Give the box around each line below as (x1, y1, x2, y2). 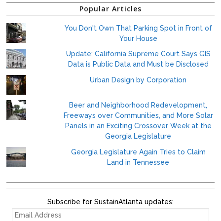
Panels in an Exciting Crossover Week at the (65, 122, 212, 130)
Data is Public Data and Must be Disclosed (68, 60, 209, 69)
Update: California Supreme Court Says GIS (66, 50, 211, 58)
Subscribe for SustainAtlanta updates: (47, 197, 174, 206)
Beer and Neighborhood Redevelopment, (69, 101, 208, 110)
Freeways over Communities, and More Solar (63, 111, 213, 120)
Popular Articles (79, 3, 142, 13)
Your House (119, 34, 157, 42)
